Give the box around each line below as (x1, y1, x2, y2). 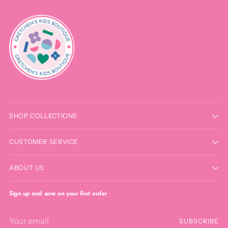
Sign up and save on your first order (9, 190, 107, 197)
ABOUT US (9, 163, 45, 172)
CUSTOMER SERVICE (9, 137, 79, 146)
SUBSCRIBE (179, 217, 219, 225)
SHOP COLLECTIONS (9, 111, 78, 120)
